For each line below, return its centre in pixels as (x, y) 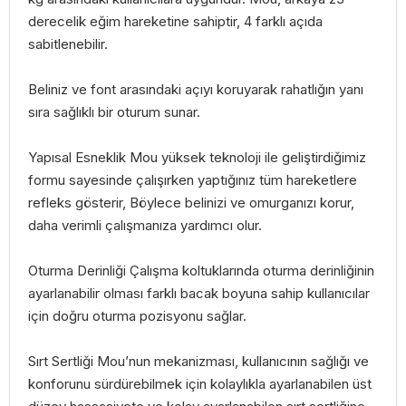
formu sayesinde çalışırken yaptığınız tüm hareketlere (193, 180)
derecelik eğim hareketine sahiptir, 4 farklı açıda (175, 21)
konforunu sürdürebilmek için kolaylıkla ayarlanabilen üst (200, 384)
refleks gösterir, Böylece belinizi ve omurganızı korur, (191, 203)
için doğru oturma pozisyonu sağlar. (137, 316)
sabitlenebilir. (68, 44)
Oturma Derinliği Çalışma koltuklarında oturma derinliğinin (201, 271)
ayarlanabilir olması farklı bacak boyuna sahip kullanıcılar (199, 293)
